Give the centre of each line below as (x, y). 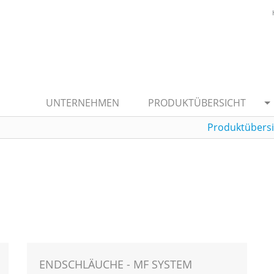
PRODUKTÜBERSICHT (197, 103)
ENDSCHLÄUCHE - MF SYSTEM (116, 264)
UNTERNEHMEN (83, 103)
